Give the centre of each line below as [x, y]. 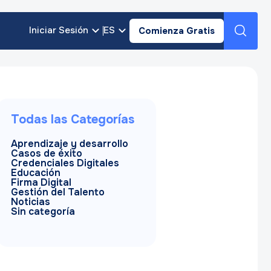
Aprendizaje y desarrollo [70, 144]
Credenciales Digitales [65, 163]
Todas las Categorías [73, 119]
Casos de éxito [47, 153]
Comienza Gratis [177, 31]
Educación [36, 173]
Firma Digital [41, 182]
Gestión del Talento [58, 192]
